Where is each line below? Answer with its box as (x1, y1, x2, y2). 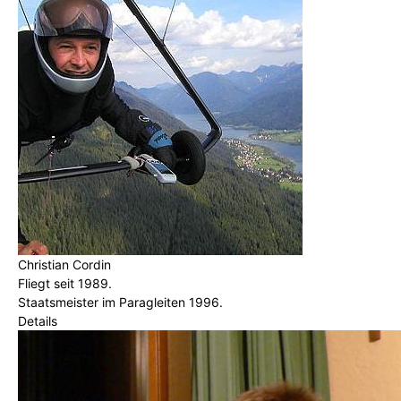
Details (18, 312, 57, 328)
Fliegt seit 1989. (18, 275, 112, 291)
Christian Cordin (18, 256, 111, 272)
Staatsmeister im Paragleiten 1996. (18, 294, 223, 310)
